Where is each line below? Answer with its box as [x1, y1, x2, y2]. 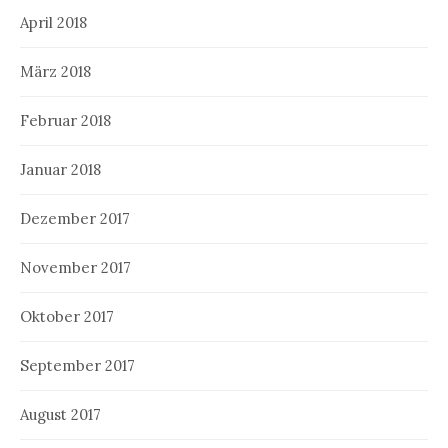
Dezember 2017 [20, 208, 130, 228]
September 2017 [20, 355, 135, 375]
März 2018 [20, 61, 91, 81]
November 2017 [20, 257, 131, 277]
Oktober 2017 [20, 306, 114, 326]
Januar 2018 [20, 159, 101, 179]
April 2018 [20, 12, 87, 32]
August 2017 [20, 404, 101, 424]
